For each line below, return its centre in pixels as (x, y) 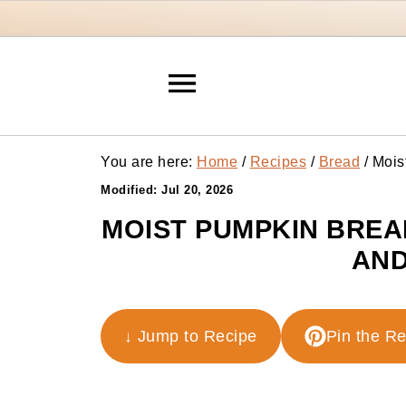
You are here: (149, 162)
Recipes (278, 162)
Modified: (131, 190)
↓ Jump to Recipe (190, 336)
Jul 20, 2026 (197, 190)
